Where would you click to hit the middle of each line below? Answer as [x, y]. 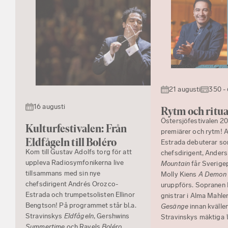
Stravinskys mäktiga [193, 217]
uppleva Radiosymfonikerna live [75, 162]
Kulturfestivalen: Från [76, 128]
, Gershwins [111, 216]
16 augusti [50, 106]
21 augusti [185, 90]
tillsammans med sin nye [63, 173]
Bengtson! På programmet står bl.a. [81, 205]
